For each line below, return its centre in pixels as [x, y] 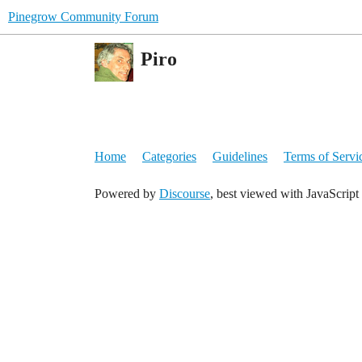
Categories [169, 156]
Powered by [127, 194]
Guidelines [240, 156]
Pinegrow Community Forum [83, 17]
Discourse [185, 194]
